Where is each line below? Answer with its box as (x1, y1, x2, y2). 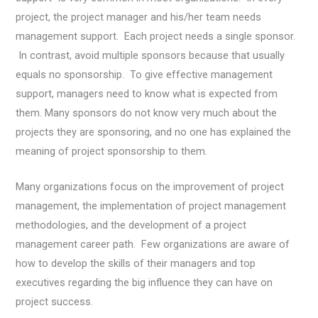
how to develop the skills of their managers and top (16, 257, 256, 270)
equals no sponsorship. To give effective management (16, 67, 273, 81)
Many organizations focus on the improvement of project (16, 180, 285, 194)
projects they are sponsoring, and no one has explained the (16, 125, 292, 138)
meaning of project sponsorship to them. (16, 144, 208, 158)
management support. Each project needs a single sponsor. (16, 29, 296, 43)
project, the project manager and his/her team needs (16, 10, 262, 23)
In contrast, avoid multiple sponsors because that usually (16, 48, 285, 62)
